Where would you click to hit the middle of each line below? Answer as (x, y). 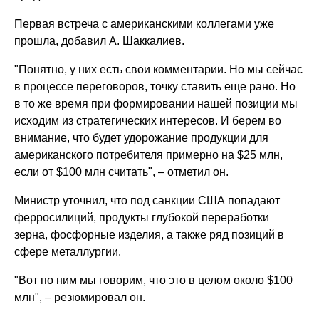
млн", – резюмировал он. (80, 297)
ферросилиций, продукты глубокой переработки (142, 217)
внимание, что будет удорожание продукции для (142, 137)
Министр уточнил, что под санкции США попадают (147, 200)
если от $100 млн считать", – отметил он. (122, 172)
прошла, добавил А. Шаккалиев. (100, 41)
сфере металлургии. (68, 251)
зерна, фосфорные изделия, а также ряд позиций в (150, 234)
